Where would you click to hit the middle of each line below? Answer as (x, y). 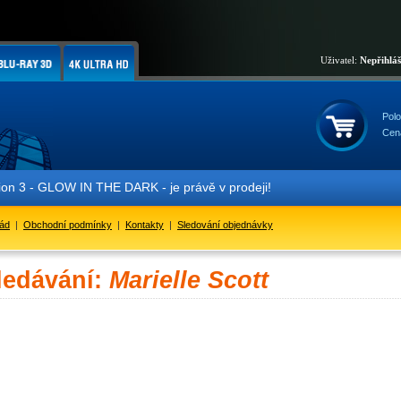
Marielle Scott (189, 280)
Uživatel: (340, 60)
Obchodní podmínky (68, 225)
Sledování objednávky (225, 225)
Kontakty (145, 225)
